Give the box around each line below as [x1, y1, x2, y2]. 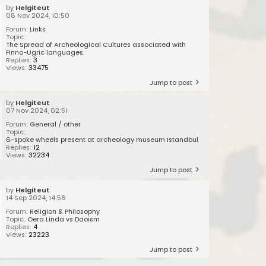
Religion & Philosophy [30, 207, 100, 217]
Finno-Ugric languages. [6, 47, 85, 58]
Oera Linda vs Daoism [27, 214, 100, 224]
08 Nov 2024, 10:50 [6, 11, 70, 21]
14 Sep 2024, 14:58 [6, 193, 66, 203]
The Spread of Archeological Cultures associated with [6, 40, 186, 50]
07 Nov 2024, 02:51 [6, 106, 68, 116]
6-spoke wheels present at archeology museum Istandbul [6, 135, 199, 145]
